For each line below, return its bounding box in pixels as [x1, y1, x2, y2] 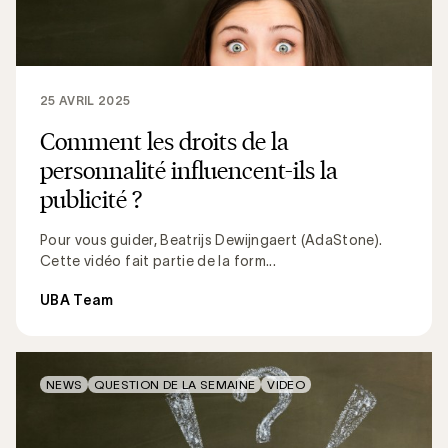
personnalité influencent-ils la [40, 154, 338, 185]
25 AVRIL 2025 [40, 93, 131, 107]
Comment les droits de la [40, 125, 289, 156]
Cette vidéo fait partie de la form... [40, 252, 276, 269]
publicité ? [40, 183, 142, 214]
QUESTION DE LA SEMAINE [94, 377, 256, 391]
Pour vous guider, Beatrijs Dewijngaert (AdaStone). [40, 231, 383, 248]
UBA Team [40, 291, 114, 308]
